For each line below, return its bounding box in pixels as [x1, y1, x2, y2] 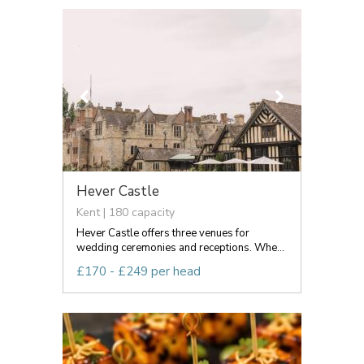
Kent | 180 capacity [76, 204, 175, 220]
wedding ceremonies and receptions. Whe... [76, 240, 284, 255]
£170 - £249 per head [76, 262, 201, 279]
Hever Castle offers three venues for [76, 225, 249, 240]
